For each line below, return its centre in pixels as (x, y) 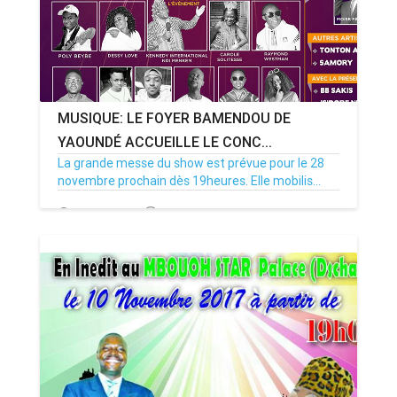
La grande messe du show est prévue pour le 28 (191, 163)
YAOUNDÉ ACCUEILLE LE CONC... (165, 142)
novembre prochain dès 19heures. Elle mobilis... (189, 181)
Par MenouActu (204, 214)
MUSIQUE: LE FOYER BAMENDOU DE (174, 118)
